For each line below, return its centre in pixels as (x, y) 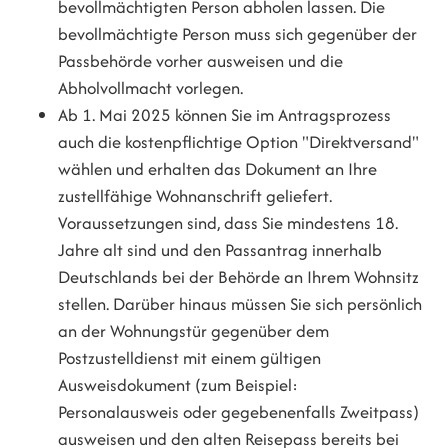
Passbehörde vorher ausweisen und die (201, 60)
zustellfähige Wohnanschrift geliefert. (195, 195)
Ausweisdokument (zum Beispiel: (178, 384)
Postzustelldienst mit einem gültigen (190, 357)
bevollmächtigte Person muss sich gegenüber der (238, 33)
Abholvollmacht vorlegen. (151, 87)
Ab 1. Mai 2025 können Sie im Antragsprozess (225, 114)
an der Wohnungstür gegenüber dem (194, 330)
